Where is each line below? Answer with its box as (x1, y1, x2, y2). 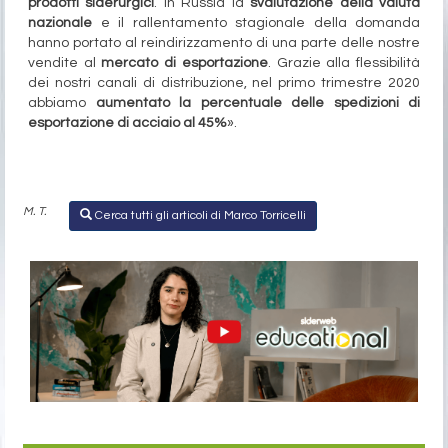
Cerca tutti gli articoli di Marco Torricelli (92, 209, 306, 223)
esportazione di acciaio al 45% (28, 116, 227, 131)
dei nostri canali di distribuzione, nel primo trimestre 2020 (28, 76, 420, 91)
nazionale (28, 16, 92, 31)
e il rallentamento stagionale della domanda (92, 16, 420, 31)
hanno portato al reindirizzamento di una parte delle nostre (28, 36, 420, 51)
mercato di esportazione (95, 56, 268, 71)
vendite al (28, 56, 96, 71)
